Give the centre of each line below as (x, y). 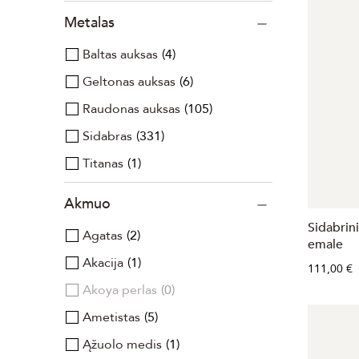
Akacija (103, 263)
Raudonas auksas (131, 109)
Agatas (103, 236)
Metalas (89, 23)
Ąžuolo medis (122, 345)
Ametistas (111, 317)
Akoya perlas (120, 290)
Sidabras (107, 136)
